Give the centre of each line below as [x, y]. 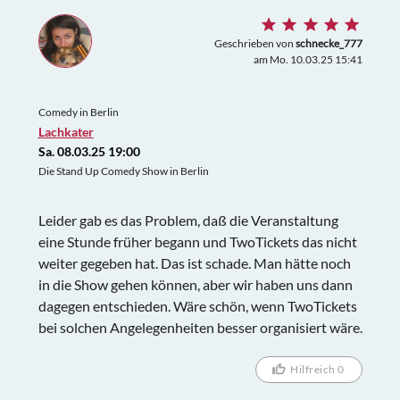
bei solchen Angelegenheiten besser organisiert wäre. [200, 327]
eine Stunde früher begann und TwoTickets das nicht [197, 241]
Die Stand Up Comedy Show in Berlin [123, 171]
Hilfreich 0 [317, 370]
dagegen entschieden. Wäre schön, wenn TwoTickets [197, 305]
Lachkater [66, 131]
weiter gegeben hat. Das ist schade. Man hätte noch [194, 262]
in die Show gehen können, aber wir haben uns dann [195, 284]
